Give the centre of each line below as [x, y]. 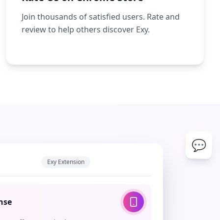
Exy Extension [66, 162]
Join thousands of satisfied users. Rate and [100, 17]
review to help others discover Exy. [85, 29]
